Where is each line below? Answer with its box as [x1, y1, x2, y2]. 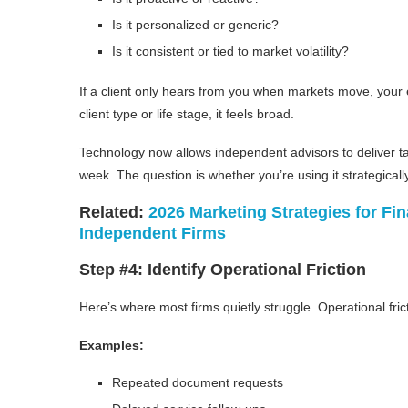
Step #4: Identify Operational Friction [79, 260, 366, 279]
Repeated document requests [112, 374, 283, 390]
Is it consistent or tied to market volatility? [112, 43, 349, 58]
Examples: [79, 337, 144, 352]
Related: [79, 202, 148, 221]
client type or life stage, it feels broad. [79, 106, 294, 121]
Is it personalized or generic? [112, 16, 279, 32]
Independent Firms [79, 223, 226, 242]
